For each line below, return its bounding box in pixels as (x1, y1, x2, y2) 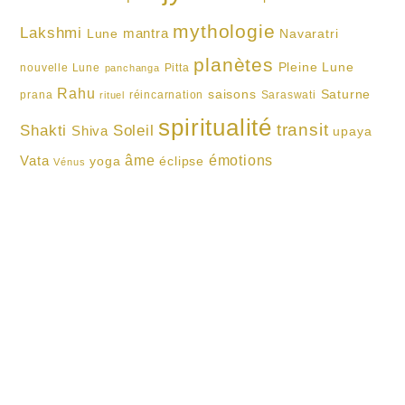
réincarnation (128, 88, 204, 101)
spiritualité (158, 114, 273, 140)
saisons (208, 87, 257, 101)
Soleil (112, 121, 155, 139)
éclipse (159, 154, 205, 168)
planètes (193, 53, 274, 75)
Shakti (20, 120, 68, 139)
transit (276, 119, 329, 139)
